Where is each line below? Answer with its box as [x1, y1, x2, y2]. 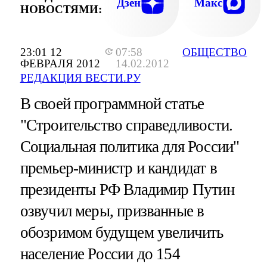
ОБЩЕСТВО [182, 46, 247, 59]
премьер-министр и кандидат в [20, 159, 217, 178]
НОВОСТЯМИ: [20, 2, 102, 15]
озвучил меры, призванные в [20, 202, 204, 221]
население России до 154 [20, 245, 180, 263]
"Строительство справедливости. [20, 116, 233, 135]
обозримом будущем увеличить [20, 223, 223, 242]
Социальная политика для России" [20, 138, 240, 156]
